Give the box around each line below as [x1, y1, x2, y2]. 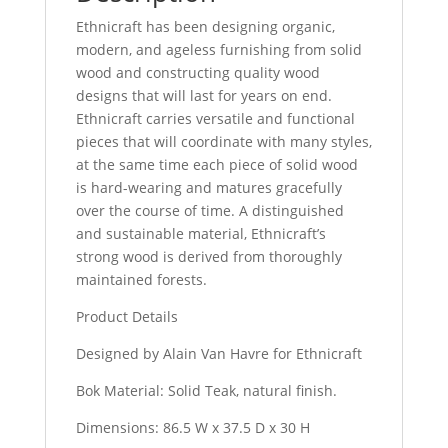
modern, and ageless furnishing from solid [75, 39, 362, 59]
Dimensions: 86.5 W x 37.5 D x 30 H [75, 417, 310, 437]
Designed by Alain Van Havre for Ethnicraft [75, 343, 362, 363]
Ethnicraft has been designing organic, [75, 16, 335, 36]
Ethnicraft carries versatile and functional [75, 108, 355, 128]
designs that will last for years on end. [75, 85, 332, 105]
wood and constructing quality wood [75, 62, 320, 82]
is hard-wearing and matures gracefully [75, 177, 342, 197]
